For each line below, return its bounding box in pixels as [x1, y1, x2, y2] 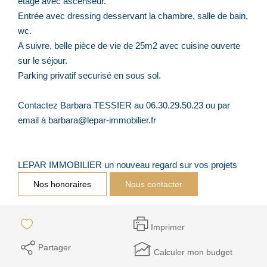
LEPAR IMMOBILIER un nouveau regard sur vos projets [18, 159, 237, 170]
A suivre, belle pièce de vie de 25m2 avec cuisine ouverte [18, 40, 240, 51]
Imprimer [151, 222, 185, 232]
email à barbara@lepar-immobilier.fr [18, 114, 156, 125]
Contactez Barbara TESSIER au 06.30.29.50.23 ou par [18, 100, 230, 110]
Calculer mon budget [154, 247, 232, 257]
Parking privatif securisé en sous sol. [18, 70, 161, 80]
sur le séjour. [18, 55, 67, 66]
